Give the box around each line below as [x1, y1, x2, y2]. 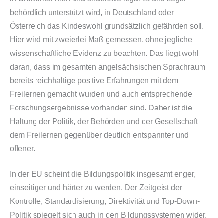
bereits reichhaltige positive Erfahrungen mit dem [10, 76, 178, 85]
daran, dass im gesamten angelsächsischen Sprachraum [10, 62, 205, 71]
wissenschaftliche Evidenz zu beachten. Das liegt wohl [10, 49, 199, 57]
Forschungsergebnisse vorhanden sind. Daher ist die [10, 103, 192, 112]
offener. [10, 144, 35, 153]
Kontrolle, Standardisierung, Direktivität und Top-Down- [10, 197, 200, 206]
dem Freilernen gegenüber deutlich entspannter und [10, 130, 189, 139]
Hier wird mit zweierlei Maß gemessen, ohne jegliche [10, 35, 192, 44]
